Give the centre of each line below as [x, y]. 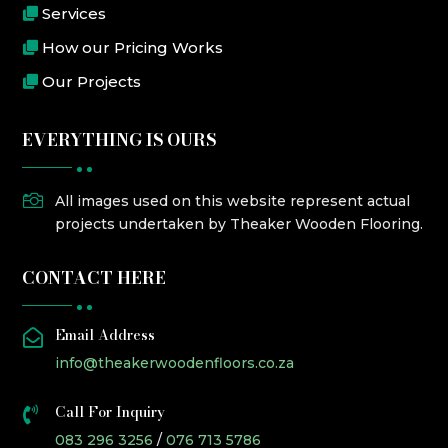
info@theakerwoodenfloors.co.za [174, 363]
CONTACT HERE [94, 278]
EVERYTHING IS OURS [119, 140]
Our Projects [92, 81]
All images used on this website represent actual [232, 201]
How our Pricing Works [133, 47]
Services [74, 13]
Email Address [104, 335]
